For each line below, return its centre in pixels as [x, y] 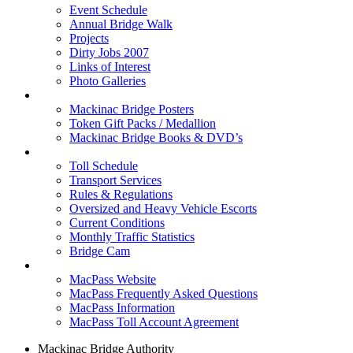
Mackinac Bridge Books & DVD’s [156, 137]
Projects [89, 38]
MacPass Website [113, 279]
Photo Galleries [108, 80]
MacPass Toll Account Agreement [154, 321]
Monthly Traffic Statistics [132, 236]
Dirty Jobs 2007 [109, 52]
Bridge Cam [100, 251]
